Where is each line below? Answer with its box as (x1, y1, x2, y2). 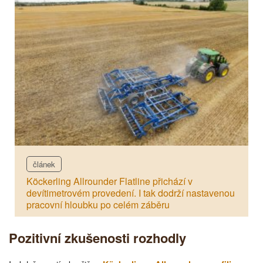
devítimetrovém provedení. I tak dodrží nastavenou (26, 186, 235, 200)
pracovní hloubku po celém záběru (26, 197, 170, 211)
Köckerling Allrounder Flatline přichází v (26, 174, 193, 188)
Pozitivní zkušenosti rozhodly (9, 228, 186, 247)
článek (33, 158, 55, 170)
